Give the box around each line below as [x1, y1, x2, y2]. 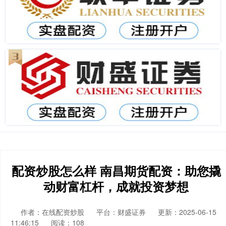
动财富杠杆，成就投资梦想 [43, 178, 189, 195]
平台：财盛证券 [96, 207, 146, 217]
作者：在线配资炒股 [21, 207, 86, 217]
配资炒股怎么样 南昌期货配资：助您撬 [11, 162, 221, 179]
